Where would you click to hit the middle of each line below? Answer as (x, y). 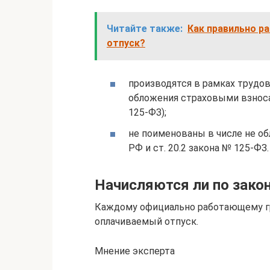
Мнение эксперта (135, 251)
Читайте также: (145, 29)
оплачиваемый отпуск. (146, 222)
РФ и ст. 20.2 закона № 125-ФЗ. (199, 148)
